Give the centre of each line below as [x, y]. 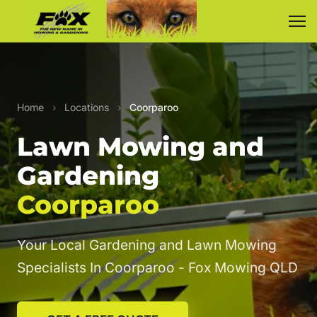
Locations [87, 107]
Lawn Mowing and [140, 146]
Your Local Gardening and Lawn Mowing [147, 245]
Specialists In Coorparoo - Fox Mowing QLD [157, 267]
